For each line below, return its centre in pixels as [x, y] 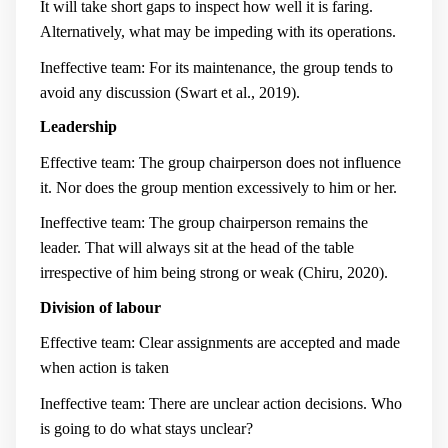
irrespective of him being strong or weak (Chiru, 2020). [214, 273]
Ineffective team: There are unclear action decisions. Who [221, 403]
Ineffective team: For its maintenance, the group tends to [216, 67]
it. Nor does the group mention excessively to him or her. [218, 187]
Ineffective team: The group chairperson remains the [204, 223]
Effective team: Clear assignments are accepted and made [220, 343]
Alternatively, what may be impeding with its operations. [218, 32]
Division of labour [100, 307]
